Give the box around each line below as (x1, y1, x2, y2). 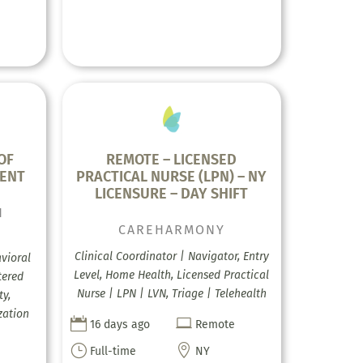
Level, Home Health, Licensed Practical (74, 267, 270, 282)
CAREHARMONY (117, 221, 225, 237)
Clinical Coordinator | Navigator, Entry (74, 249, 269, 263)
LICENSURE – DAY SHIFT (95, 184, 249, 203)
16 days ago (89, 317, 150, 331)
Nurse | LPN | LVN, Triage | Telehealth (76, 286, 267, 301)
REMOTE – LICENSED (106, 150, 237, 169)
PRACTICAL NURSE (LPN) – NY (76, 167, 267, 186)
